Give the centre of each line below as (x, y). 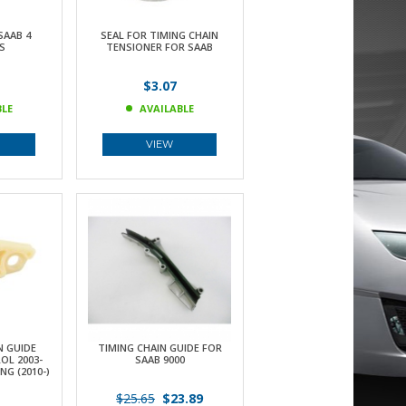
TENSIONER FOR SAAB (159, 47)
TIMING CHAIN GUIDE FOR (159, 348)
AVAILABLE (166, 108)
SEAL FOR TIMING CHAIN (159, 35)
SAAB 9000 (159, 359)
